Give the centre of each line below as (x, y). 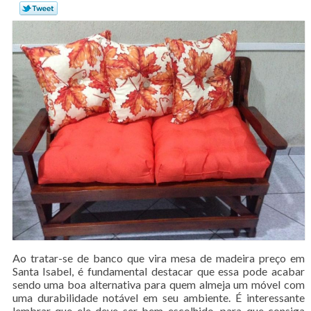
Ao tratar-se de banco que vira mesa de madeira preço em (159, 258)
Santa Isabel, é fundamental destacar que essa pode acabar (159, 271)
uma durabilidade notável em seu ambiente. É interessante (159, 297)
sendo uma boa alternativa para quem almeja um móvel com (159, 284)
